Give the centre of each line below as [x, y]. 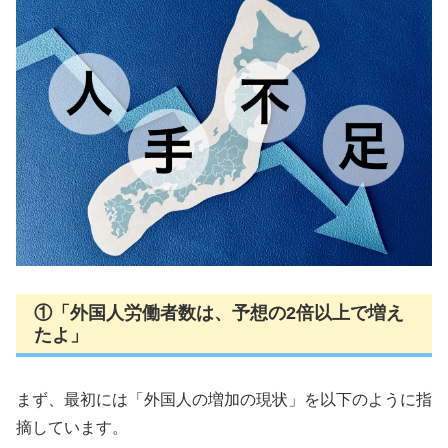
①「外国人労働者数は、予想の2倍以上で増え [219, 312]
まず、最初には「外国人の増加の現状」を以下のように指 [224, 399]
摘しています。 [72, 427]
